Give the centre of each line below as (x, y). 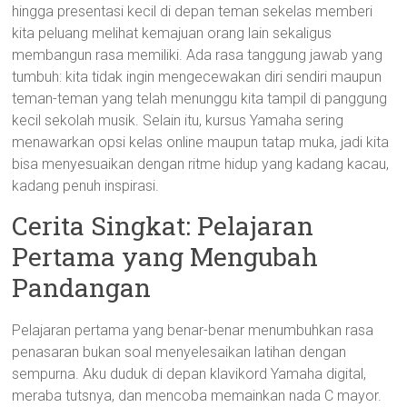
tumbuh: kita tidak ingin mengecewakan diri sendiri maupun (197, 77)
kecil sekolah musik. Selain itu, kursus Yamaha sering (178, 120)
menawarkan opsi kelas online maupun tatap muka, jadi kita (201, 142)
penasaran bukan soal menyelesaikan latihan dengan (179, 352)
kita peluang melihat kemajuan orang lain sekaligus (172, 33)
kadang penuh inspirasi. (86, 186)
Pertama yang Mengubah (165, 257)
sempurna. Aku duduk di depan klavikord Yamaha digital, (189, 374)
